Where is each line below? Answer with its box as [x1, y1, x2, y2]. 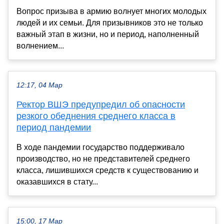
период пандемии [16, 122, 91, 133]
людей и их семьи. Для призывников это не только [16, 18, 203, 27]
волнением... [16, 41, 64, 50]
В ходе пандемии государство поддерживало [16, 143, 184, 152]
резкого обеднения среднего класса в [16, 111, 175, 121]
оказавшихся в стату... [16, 177, 98, 186]
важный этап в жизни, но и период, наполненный [16, 30, 199, 39]
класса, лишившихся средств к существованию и [16, 166, 198, 175]
